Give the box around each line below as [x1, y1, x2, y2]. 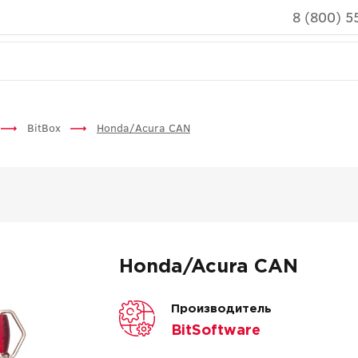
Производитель [170, 304, 272, 314]
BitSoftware [170, 324, 261, 337]
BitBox [27, 120, 64, 135]
